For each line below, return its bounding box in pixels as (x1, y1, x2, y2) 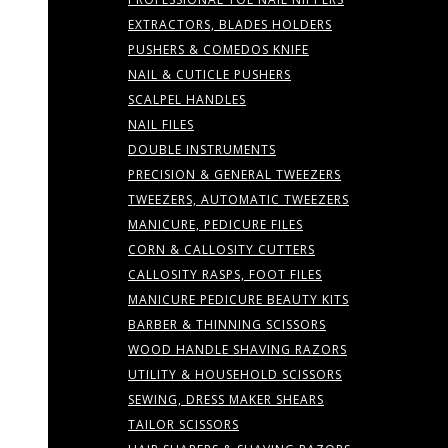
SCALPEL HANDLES (128, 91, 246, 108)
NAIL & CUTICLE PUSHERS (128, 66, 291, 83)
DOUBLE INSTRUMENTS (128, 141, 276, 158)
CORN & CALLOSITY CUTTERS (128, 241, 315, 258)
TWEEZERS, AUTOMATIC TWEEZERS (128, 191, 349, 208)
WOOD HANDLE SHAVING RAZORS (128, 341, 347, 358)
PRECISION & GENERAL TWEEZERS (128, 166, 341, 183)
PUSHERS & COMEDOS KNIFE (128, 41, 309, 58)
